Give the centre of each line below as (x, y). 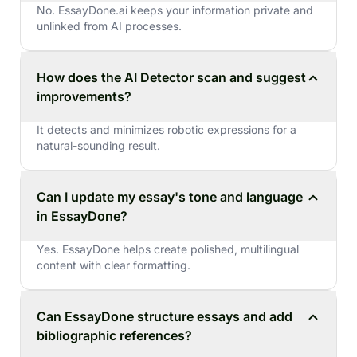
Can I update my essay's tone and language (170, 196)
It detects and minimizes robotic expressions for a (167, 129)
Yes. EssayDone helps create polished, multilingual (168, 249)
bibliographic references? (114, 335)
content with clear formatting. (114, 265)
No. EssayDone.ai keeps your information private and (175, 10)
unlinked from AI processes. (109, 25)
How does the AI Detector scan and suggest (171, 77)
